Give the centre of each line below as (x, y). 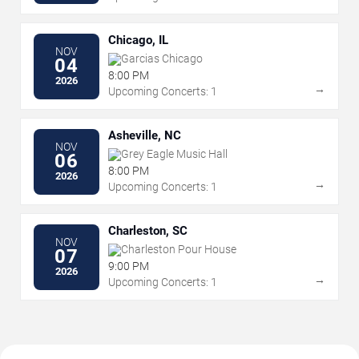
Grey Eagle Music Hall (174, 154)
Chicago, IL (138, 40)
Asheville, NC (145, 136)
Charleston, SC (148, 231)
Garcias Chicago (162, 59)
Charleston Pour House (179, 250)
